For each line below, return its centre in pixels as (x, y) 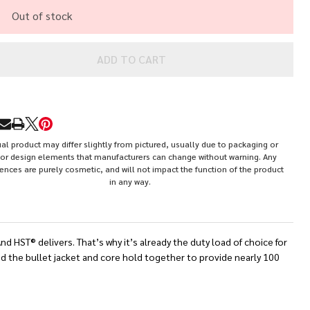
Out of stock (42, 16)
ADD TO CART (131, 59)
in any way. (131, 181)
